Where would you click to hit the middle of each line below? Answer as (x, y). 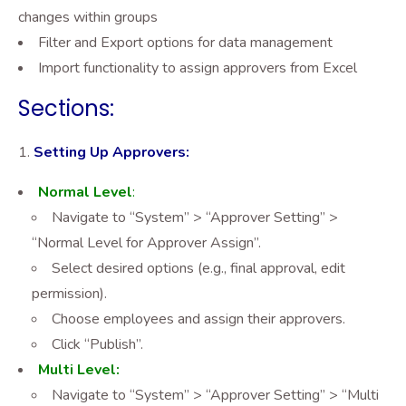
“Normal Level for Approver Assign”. (146, 243)
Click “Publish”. (97, 344)
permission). (69, 294)
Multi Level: (79, 370)
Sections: (66, 108)
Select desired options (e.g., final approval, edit (198, 268)
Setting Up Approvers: (111, 152)
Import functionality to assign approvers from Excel (198, 68)
